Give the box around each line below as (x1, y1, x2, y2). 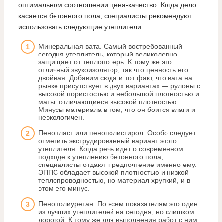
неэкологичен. (38, 113, 84, 121)
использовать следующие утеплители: (18, 22, 143, 31)
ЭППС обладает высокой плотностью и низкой (38, 168, 189, 176)
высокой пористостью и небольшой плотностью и (38, 89, 199, 98)
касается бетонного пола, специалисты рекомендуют (18, 11, 192, 20)
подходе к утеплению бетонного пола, (38, 152, 163, 161)
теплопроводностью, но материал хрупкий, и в (38, 176, 190, 184)
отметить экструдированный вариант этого (38, 136, 177, 145)
